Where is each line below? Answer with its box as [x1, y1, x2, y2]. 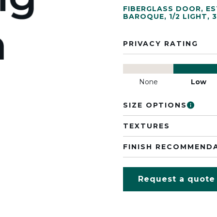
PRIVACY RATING [123, 39, 198, 48]
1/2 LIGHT [169, 12, 207, 21]
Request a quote [138, 174, 215, 184]
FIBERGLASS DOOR [123, 4, 201, 13]
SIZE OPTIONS [123, 101, 187, 109]
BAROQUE [123, 12, 164, 21]
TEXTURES [123, 122, 170, 130]
